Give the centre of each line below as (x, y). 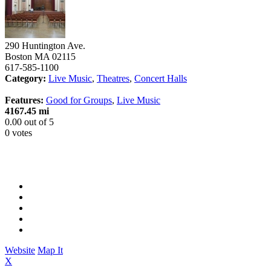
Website (20, 250)
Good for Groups (79, 100)
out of (35, 122)
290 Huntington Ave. (45, 45)
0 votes (18, 132)
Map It (50, 250)
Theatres (113, 78)
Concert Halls (161, 78)
